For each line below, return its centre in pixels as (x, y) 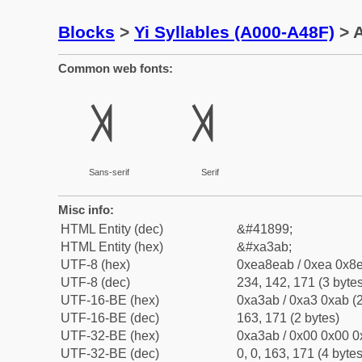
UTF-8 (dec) (95, 282)
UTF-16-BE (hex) (110, 300)
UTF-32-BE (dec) (110, 354)
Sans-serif (109, 172)
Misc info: (86, 210)
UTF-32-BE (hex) (110, 336)
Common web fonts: (116, 68)
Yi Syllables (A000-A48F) (234, 32)
